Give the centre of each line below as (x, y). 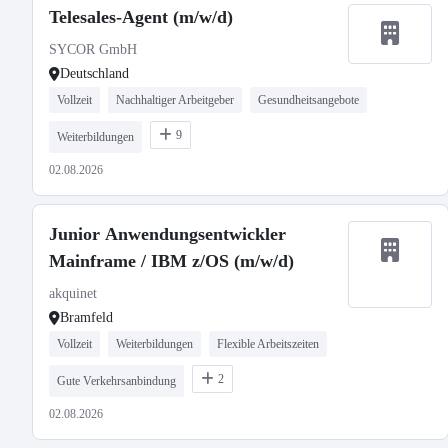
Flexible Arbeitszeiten (268, 344)
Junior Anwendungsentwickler (167, 234)
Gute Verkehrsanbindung (116, 381)
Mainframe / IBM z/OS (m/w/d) (171, 261)
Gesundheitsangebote (308, 100)
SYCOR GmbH (93, 49)
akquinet (73, 293)
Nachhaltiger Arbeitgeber (175, 100)
